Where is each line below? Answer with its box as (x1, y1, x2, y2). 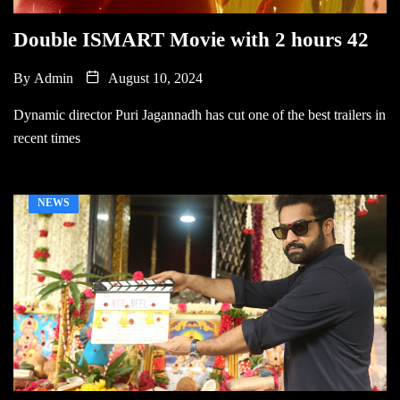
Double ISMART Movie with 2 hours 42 (13, 28, 369, 51)
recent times (13, 129, 80, 146)
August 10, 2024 (104, 70, 203, 86)
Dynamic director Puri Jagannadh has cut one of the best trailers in (13, 106, 386, 122)
